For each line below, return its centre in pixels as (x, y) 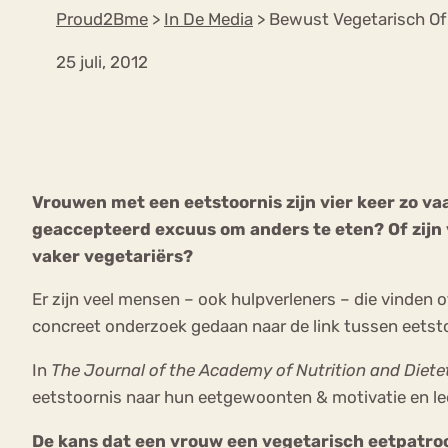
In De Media (208, 18)
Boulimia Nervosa (174, 178)
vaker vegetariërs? (112, 255)
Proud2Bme (102, 18)
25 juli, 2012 (102, 61)
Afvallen (245, 220)
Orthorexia (101, 220)
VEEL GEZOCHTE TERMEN (231, 96)
